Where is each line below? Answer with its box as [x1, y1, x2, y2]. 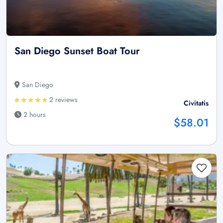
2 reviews [47, 95, 78, 105]
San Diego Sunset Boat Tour [14, 44, 140, 59]
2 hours [21, 110, 46, 120]
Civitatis [184, 98, 209, 109]
